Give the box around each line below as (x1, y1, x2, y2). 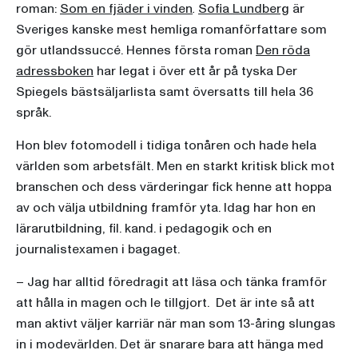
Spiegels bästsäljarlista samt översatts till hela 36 (16, 83, 313, 101)
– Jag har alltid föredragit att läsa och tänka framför (16, 273, 327, 292)
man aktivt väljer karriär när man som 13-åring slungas (16, 315, 336, 333)
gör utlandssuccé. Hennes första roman (16, 42, 256, 60)
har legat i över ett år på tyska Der (93, 62, 297, 81)
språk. (16, 104, 51, 122)
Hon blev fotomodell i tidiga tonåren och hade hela (16, 137, 316, 155)
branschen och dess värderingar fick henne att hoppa (16, 178, 332, 197)
